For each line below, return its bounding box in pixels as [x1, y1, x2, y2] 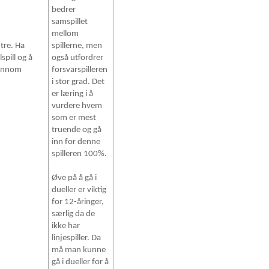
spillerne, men [52, 41, 103, 51]
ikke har [52, 222, 80, 231]
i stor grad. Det [52, 77, 105, 87]
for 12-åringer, [52, 198, 104, 207]
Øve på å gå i [52, 174, 97, 183]
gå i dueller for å [52, 258, 109, 267]
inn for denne [52, 138, 101, 147]
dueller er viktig [52, 186, 107, 195]
